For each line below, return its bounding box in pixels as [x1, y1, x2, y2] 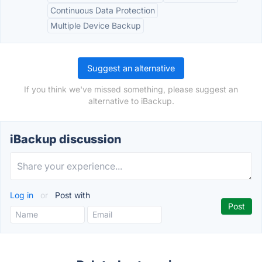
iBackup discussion [10, 132, 121, 146]
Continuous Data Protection [50, 5, 155, 15]
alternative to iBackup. [88, 96, 174, 106]
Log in [10, 190, 36, 200]
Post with [53, 190, 90, 200]
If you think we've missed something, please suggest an [24, 84, 238, 94]
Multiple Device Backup [50, 20, 141, 30]
